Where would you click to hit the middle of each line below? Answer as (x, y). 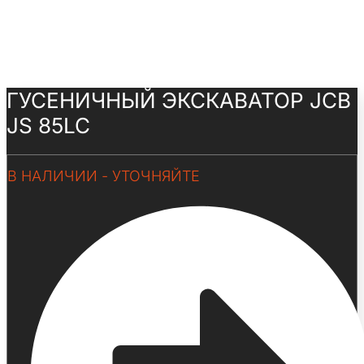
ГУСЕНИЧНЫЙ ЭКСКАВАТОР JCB (179, 101)
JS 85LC (48, 126)
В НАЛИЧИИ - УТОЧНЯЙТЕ (104, 176)
